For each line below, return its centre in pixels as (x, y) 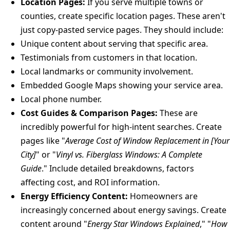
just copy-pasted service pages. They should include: (122, 30)
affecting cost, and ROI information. (90, 182)
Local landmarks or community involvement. (107, 71)
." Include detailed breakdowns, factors (118, 168)
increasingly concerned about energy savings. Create (123, 210)
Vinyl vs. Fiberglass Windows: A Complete (129, 154)
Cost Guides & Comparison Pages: (89, 113)
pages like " (43, 140)
